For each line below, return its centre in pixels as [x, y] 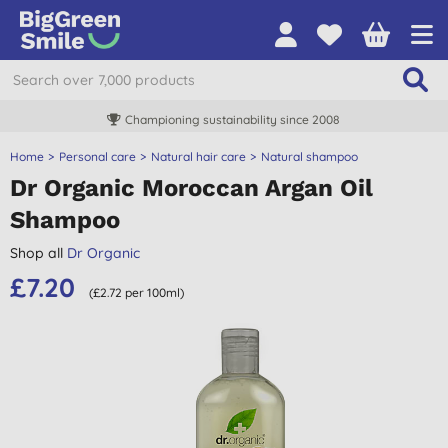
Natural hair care [198, 156]
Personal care [97, 156]
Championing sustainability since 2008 [232, 119]
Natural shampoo [309, 156]
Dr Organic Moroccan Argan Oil [191, 188]
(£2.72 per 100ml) [136, 292]
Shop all [38, 253]
